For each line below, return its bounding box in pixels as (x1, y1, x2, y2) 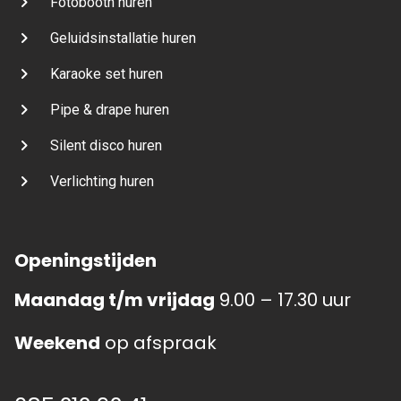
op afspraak (100, 330, 217, 355)
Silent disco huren (50, 137, 162, 154)
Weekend (14, 330, 100, 355)
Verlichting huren (50, 173, 154, 190)
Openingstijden (14, 248, 157, 273)
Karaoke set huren (50, 65, 163, 82)
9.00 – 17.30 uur (215, 287, 351, 312)
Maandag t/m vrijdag (14, 287, 215, 312)
